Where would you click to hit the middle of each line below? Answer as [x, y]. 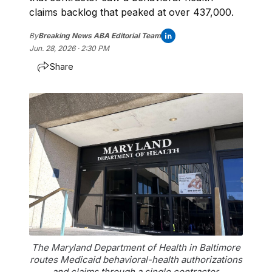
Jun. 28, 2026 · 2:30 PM [69, 48]
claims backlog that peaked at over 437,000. [131, 12]
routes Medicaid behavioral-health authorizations [136, 259]
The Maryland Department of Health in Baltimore [136, 247]
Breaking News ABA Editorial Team [100, 35]
